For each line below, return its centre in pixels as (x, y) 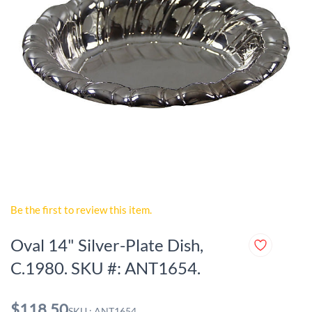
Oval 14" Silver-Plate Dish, (107, 245)
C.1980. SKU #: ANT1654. (106, 268)
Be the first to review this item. (81, 210)
